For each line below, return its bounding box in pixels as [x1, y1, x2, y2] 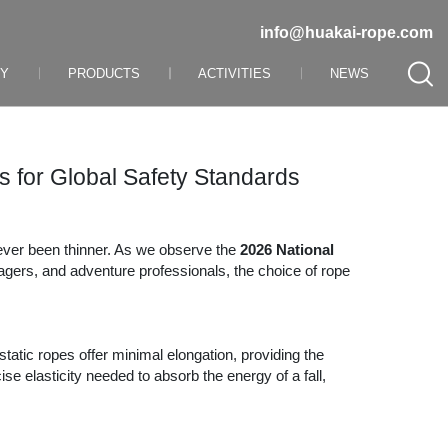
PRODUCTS [67, 65, 140, 81]
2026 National [240, 241, 334, 258]
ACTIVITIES [198, 65, 272, 81]
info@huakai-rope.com [260, 23, 433, 42]
